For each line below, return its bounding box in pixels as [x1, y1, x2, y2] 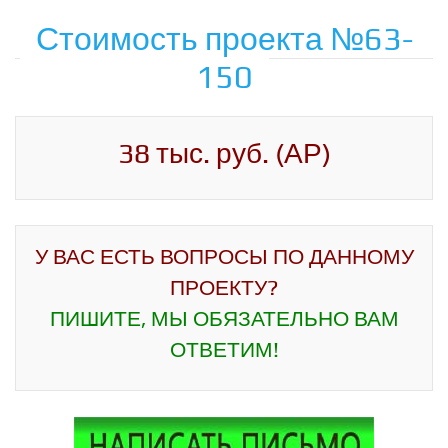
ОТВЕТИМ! [169, 337, 279, 363]
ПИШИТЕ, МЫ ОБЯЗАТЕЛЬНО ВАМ [49, 306, 399, 332]
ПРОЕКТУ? [170, 275, 278, 301]
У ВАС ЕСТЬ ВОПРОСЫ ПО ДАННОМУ [34, 244, 414, 270]
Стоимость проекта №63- [35, 20, 413, 58]
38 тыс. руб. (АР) [117, 137, 331, 170]
